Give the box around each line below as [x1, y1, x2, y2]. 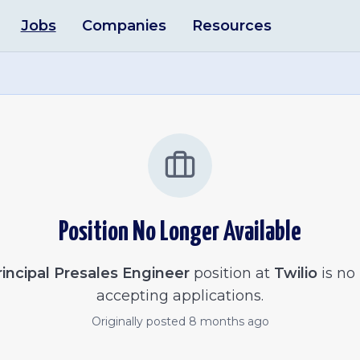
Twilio [274, 264, 317, 282]
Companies [81, 17, 166, 35]
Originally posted [91, 314, 189, 329]
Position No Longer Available [59, 219, 301, 246]
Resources [191, 17, 272, 35]
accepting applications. [96, 287, 264, 305]
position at [190, 264, 270, 282]
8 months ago [188, 314, 269, 329]
